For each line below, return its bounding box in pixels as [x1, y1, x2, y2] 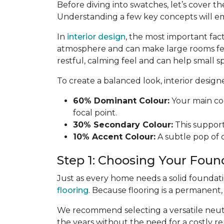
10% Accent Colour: [73, 132, 155, 141]
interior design [67, 32, 125, 41]
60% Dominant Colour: [73, 96, 169, 105]
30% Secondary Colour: [73, 120, 173, 129]
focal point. [73, 108, 117, 117]
